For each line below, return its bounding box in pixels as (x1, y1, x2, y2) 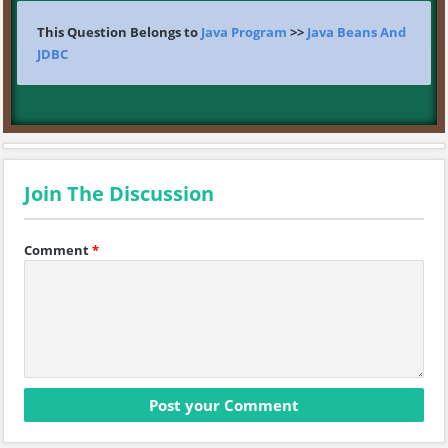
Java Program (201, 23, 287, 41)
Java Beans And (307, 23, 406, 41)
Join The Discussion (24, 180, 214, 207)
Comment (24, 241, 89, 259)
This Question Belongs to (37, 23, 201, 41)
